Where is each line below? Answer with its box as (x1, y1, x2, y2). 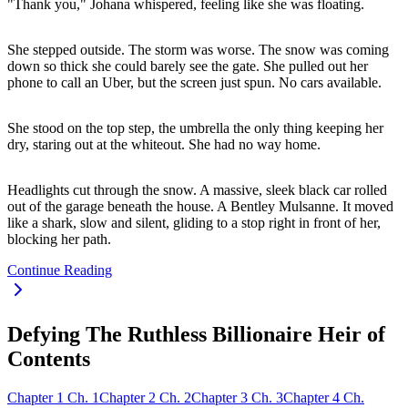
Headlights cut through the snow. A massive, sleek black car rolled (7, 181, 387, 198)
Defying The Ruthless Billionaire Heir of (7, 321, 385, 346)
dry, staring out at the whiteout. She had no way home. (7, 136, 321, 152)
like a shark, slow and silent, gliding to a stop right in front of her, (7, 214, 381, 230)
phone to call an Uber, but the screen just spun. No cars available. (7, 74, 382, 90)
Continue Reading (7, 261, 112, 278)
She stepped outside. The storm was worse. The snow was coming (7, 41, 389, 57)
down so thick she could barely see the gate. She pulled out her (7, 57, 368, 74)
